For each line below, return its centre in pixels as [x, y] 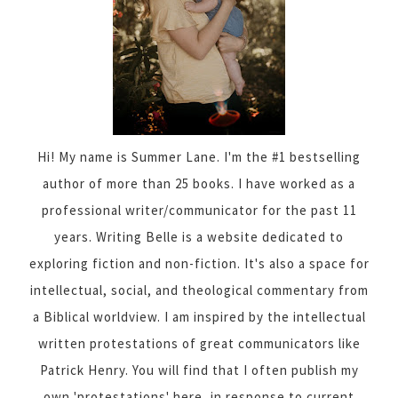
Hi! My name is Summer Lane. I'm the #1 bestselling [199, 156]
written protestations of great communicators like [199, 343]
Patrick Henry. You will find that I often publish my [199, 370]
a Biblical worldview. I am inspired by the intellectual [199, 316]
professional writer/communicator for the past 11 [199, 210]
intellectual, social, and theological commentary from [199, 290]
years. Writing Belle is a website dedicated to [199, 236]
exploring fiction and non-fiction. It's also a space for [199, 263]
